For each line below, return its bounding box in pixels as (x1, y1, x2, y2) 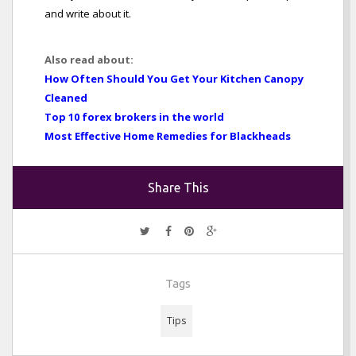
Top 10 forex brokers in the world (44, 110, 224, 125)
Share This (147, 180, 209, 195)
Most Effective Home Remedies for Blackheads (44, 129, 291, 144)
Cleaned (44, 91, 87, 106)
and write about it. (44, 6, 131, 21)
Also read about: (44, 52, 133, 68)
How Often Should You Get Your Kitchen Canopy (44, 72, 304, 87)
